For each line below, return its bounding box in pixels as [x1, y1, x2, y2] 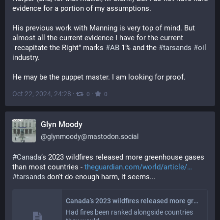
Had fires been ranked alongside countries [66, 208, 193, 216]
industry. [12, 53, 40, 62]
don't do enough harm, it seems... [45, 172, 156, 181]
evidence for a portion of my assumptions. [12, 4, 151, 13]
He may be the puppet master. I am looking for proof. [12, 73, 186, 82]
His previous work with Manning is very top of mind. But [12, 24, 195, 32]
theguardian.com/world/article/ [84, 163, 187, 171]
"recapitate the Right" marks [12, 43, 106, 52]
